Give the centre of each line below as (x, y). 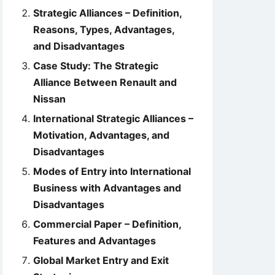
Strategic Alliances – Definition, (107, 13)
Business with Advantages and (107, 188)
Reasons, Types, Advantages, (104, 29)
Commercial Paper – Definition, (107, 224)
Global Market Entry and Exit (101, 260)
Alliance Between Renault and (105, 82)
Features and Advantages (95, 241)
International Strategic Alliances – (113, 118)
